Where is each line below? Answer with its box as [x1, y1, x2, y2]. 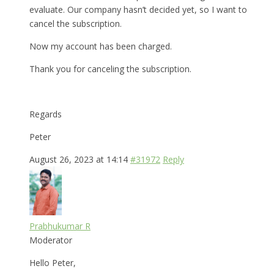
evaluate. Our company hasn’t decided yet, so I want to [29, 3, 247, 15]
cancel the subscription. [29, 17, 122, 29]
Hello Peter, [29, 256, 76, 268]
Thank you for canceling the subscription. [29, 62, 191, 75]
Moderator [29, 234, 72, 246]
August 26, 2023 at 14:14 [29, 153, 128, 165]
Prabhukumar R [29, 220, 91, 232]
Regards [29, 108, 62, 120]
